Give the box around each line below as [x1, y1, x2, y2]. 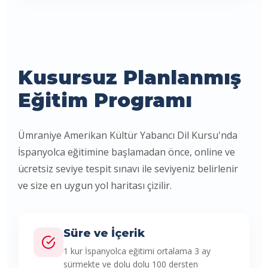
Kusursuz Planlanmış [18, 66, 241, 89]
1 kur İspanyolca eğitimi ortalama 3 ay [63, 245, 211, 257]
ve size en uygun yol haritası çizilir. [18, 179, 172, 192]
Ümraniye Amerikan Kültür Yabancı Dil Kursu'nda [18, 129, 237, 142]
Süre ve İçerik [63, 227, 145, 240]
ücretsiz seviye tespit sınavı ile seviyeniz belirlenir [18, 162, 238, 175]
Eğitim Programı [18, 89, 192, 112]
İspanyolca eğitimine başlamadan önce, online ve [18, 145, 235, 159]
